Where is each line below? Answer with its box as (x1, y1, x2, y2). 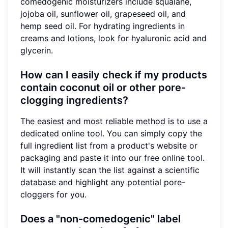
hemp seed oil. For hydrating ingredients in (20, 21, 185, 32)
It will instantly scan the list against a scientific (20, 165, 199, 176)
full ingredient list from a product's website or (20, 140, 197, 151)
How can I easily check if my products (20, 69, 207, 81)
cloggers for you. (20, 189, 87, 200)
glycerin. (20, 45, 53, 56)
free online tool (144, 153, 203, 163)
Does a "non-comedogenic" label (20, 213, 181, 225)
